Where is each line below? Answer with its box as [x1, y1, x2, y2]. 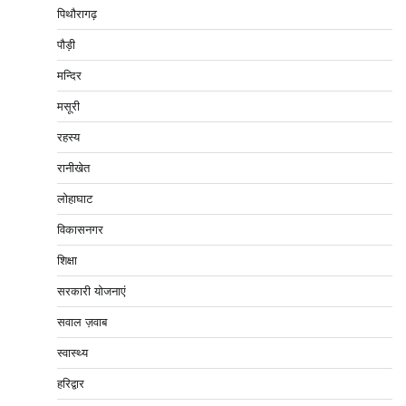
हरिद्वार [57, 376, 84, 391]
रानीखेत [57, 160, 90, 175]
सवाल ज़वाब [57, 314, 107, 329]
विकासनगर [57, 222, 103, 237]
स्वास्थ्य [57, 345, 88, 360]
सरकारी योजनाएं [57, 284, 126, 298]
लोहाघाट [57, 191, 92, 206]
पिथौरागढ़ [57, 6, 97, 21]
